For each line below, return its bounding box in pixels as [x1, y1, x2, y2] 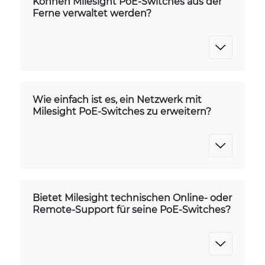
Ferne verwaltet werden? [33, 7, 151, 19]
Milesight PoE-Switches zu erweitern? [33, 105, 211, 117]
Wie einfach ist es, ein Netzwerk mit [33, 93, 202, 105]
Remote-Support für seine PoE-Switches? [33, 203, 231, 215]
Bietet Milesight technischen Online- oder [33, 191, 232, 203]
